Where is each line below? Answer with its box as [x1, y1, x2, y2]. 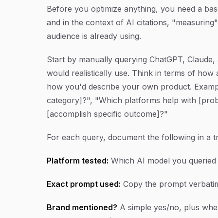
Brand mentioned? [47, 202, 117, 212]
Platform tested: [47, 155, 109, 165]
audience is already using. [47, 31, 141, 41]
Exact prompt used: [47, 179, 121, 189]
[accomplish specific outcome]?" [47, 109, 168, 119]
